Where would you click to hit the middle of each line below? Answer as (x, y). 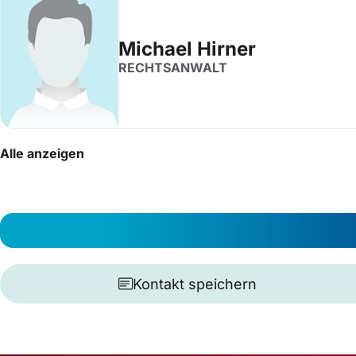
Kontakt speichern (194, 284)
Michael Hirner (187, 49)
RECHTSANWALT (173, 68)
